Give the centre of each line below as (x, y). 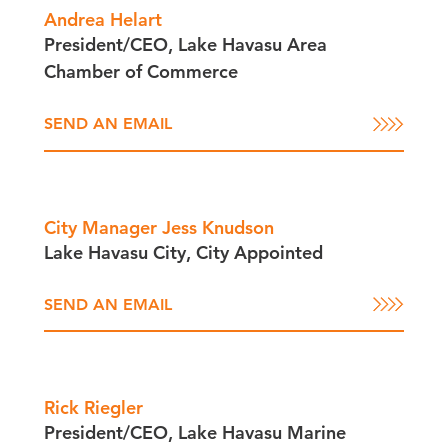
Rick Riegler (93, 407)
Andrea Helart (102, 19)
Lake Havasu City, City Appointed (183, 252)
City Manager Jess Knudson (158, 227)
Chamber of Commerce (140, 71)
